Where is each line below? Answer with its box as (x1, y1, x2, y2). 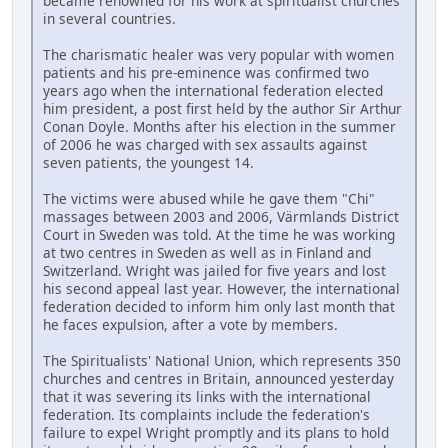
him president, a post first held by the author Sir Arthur (43, 98, 402, 118)
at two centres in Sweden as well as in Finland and (43, 242, 371, 262)
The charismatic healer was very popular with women (43, 44, 394, 64)
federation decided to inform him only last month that (43, 296, 395, 316)
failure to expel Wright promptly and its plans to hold (43, 422, 389, 442)
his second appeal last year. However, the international (43, 278, 400, 298)
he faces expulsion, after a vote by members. (43, 314, 338, 334)
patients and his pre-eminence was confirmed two (43, 62, 369, 82)
